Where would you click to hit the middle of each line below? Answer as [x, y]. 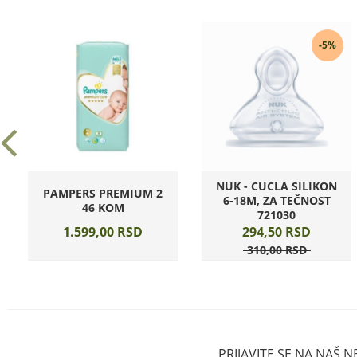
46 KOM [103, 208]
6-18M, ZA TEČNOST [277, 200]
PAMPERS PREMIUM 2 [103, 193]
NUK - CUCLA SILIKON [277, 186]
